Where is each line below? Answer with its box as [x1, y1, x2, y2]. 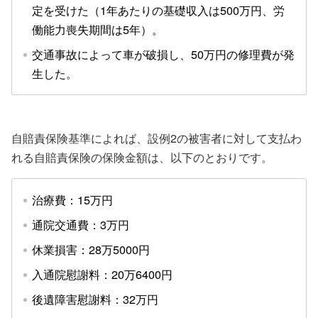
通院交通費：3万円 [32, 215, 129, 233]
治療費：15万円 [32, 190, 113, 208]
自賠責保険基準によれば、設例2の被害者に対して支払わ [11, 128, 302, 146]
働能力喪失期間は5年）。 [32, 20, 163, 38]
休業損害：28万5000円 [32, 240, 150, 258]
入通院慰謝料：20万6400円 [32, 265, 172, 283]
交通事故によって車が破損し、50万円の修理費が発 [32, 45, 295, 62]
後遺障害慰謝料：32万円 [32, 290, 158, 307]
